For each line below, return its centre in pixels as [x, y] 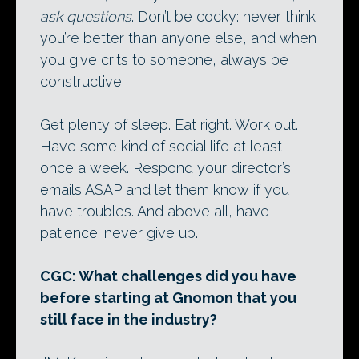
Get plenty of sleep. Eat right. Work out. [169, 125]
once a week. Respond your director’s [165, 168]
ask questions [86, 17]
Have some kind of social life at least [161, 147]
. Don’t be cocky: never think [224, 17]
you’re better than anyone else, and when [178, 38]
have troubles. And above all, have [155, 212]
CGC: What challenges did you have [168, 276]
